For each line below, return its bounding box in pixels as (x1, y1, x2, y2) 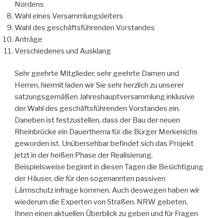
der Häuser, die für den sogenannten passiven (15, 174, 165, 183)
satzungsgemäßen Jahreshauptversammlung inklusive (15, 92, 195, 102)
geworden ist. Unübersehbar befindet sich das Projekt (15, 139, 194, 148)
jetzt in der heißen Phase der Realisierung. (15, 151, 153, 160)
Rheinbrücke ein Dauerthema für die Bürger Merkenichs (15, 127, 198, 137)
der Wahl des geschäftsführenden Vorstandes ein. (15, 104, 182, 113)
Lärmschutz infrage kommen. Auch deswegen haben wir (15, 186, 200, 195)
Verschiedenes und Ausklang (15, 46, 111, 55)
